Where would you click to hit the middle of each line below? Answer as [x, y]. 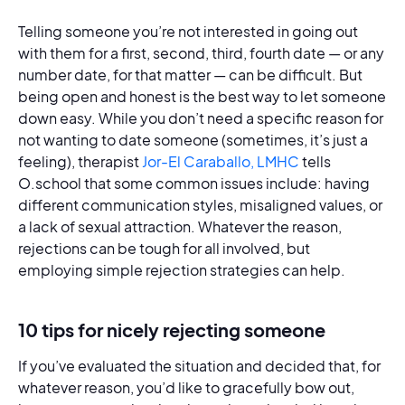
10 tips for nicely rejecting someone [172, 330]
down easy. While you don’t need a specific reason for [201, 118]
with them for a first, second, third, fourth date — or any [201, 53]
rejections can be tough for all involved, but [164, 248]
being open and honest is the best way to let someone [202, 96]
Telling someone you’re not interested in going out [188, 31]
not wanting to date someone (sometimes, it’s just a [193, 140]
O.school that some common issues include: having [194, 183]
